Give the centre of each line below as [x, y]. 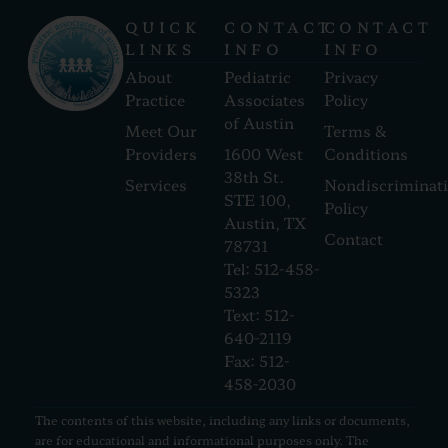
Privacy [350, 77]
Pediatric [257, 77]
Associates [264, 100]
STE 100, [257, 200]
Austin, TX [265, 223]
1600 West [263, 154]
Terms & [355, 131]
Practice [154, 100]
